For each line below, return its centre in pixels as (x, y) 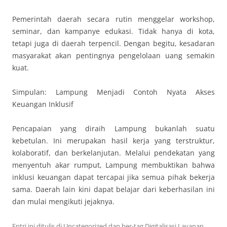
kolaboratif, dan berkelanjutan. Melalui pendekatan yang (113, 153)
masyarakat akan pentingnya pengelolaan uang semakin (113, 55)
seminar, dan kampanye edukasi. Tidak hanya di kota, (113, 31)
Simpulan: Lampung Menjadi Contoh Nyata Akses (113, 92)
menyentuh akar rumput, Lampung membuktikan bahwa (113, 165)
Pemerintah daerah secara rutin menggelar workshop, (113, 19)
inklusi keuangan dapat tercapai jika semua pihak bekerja (113, 177)
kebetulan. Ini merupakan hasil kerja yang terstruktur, (113, 141)
